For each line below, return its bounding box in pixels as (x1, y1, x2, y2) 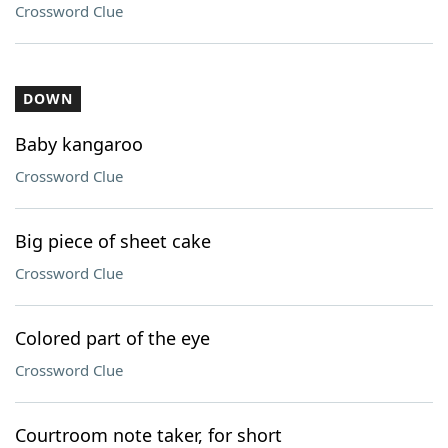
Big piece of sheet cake (15, 229, 211, 253)
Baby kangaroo (15, 132, 143, 156)
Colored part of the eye (15, 326, 210, 350)
